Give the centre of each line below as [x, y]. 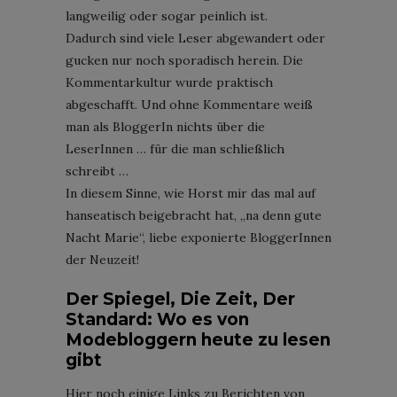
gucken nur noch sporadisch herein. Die [184, 60]
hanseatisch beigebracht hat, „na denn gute [194, 215]
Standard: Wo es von [157, 319]
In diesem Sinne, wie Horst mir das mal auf [191, 193]
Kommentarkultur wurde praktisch [169, 82]
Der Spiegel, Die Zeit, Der [180, 299]
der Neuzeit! [102, 259]
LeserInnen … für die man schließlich [175, 148]
